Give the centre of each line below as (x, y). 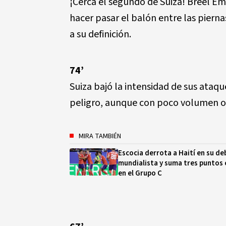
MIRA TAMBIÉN (100, 136)
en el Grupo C (140, 173)
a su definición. (100, 34)
